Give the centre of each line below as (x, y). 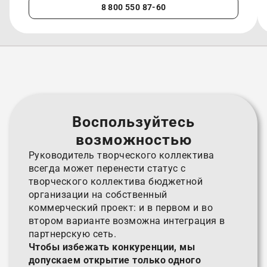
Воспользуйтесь (133, 122)
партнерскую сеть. (73, 234)
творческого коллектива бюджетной (116, 181)
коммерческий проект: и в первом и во (121, 207)
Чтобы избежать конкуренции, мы (112, 247)
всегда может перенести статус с (107, 168)
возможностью (133, 139)
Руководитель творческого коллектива (122, 155)
